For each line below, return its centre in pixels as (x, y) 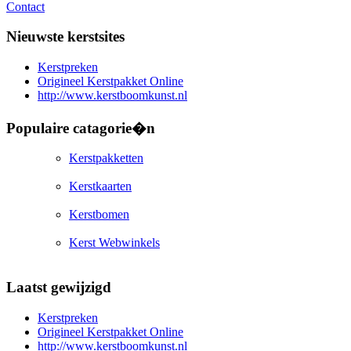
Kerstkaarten (100, 186)
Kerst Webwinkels (114, 243)
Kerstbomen (99, 215)
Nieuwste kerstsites (65, 37)
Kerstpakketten (106, 158)
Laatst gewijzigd (59, 288)
